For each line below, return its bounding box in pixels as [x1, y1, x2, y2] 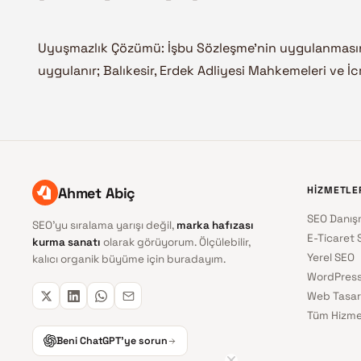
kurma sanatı [32, 235, 101, 250]
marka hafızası [176, 218, 254, 233]
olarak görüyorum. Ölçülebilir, [101, 235, 251, 250]
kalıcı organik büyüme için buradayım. [32, 252, 226, 267]
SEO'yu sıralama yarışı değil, [32, 218, 176, 233]
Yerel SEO [306, 251, 355, 265]
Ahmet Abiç [58, 183, 136, 202]
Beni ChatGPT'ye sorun [56, 334, 168, 348]
